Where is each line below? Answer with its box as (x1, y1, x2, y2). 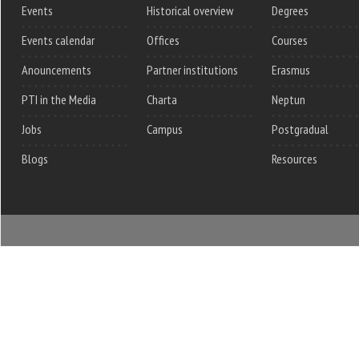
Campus (147, 121, 183, 138)
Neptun (272, 91, 305, 108)
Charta (147, 91, 177, 108)
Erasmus (272, 62, 310, 79)
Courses (272, 32, 308, 49)
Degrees (272, 2, 309, 19)
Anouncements (22, 62, 91, 79)
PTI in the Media (22, 91, 96, 108)
